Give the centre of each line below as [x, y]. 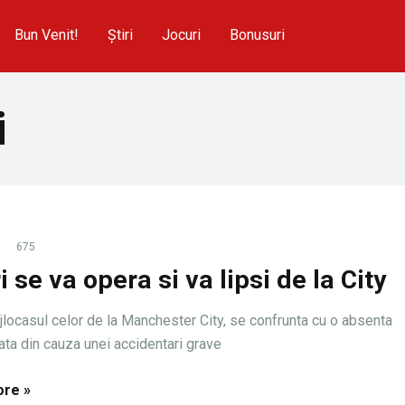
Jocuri [181, 35]
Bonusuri [257, 35]
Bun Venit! [47, 35]
